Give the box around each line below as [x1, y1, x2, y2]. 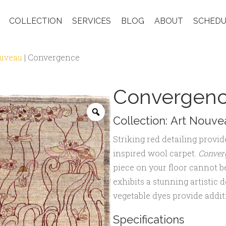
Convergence [28, 52, 80, 63]
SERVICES [72, 16, 111, 26]
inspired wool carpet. [113, 148, 198, 159]
